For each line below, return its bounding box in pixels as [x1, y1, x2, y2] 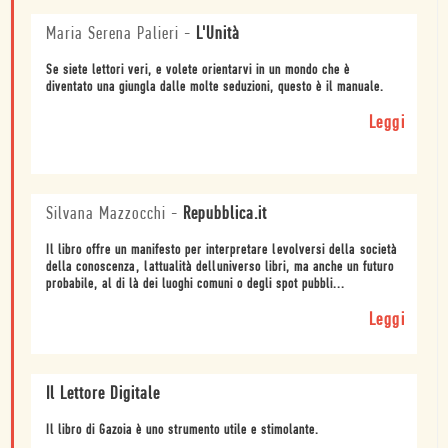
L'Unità [196, 24, 240, 44]
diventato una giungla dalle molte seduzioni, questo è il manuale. [46, 79, 384, 95]
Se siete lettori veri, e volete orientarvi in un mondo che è [46, 62, 350, 78]
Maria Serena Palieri [46, 24, 179, 44]
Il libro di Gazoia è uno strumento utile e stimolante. [46, 422, 319, 438]
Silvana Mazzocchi [46, 204, 166, 224]
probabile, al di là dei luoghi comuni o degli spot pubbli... [46, 276, 345, 292]
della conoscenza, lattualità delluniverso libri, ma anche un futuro [46, 259, 394, 275]
